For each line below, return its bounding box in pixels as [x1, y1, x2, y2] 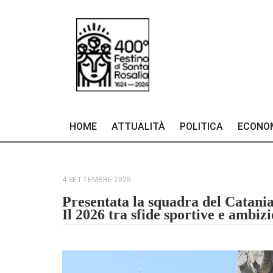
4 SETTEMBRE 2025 [62, 175, 131, 184]
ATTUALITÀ [112, 121, 165, 132]
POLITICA [180, 121, 223, 132]
